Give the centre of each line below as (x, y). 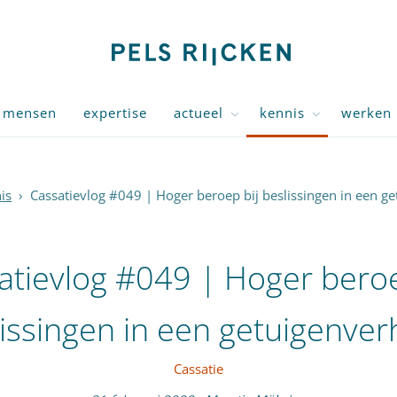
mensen (30, 113)
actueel (198, 113)
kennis (282, 113)
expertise (115, 113)
